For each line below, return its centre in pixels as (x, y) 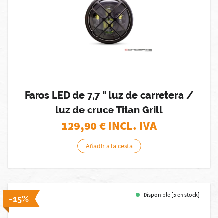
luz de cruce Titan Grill (109, 110)
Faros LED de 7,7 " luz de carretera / (109, 95)
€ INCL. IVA (128, 126)
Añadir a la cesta (109, 146)
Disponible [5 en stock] (172, 194)
